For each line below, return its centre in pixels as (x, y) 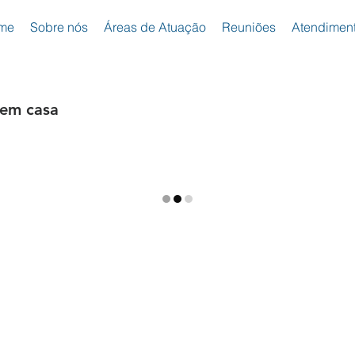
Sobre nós (59, 27)
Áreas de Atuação (155, 27)
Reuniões (248, 27)
